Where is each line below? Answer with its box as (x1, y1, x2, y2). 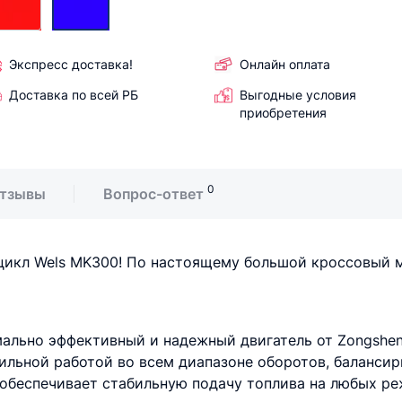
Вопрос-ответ (103, 185, 204, 203)
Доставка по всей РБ (9, 87, 138, 102)
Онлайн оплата (240, 57, 330, 72)
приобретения (240, 105, 327, 120)
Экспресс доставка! (9, 57, 133, 72)
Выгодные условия (240, 87, 356, 102)
